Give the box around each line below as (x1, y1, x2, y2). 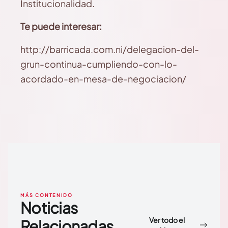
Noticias (20, 198, 77, 217)
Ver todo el (149, 215, 185, 224)
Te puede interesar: (20, 20, 102, 32)
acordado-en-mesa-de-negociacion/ (20, 73, 186, 84)
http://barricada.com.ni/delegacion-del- (20, 43, 199, 55)
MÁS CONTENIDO (20, 192, 73, 198)
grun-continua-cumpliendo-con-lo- (20, 58, 177, 70)
